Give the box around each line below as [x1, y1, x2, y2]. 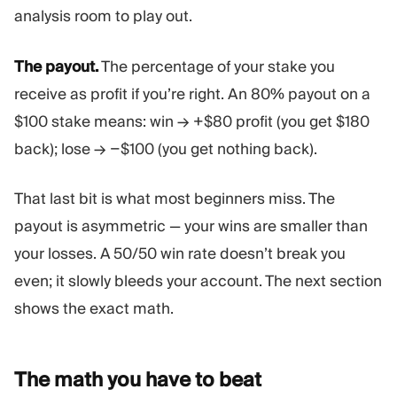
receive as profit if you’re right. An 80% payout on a [14, 83, 370, 104]
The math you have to [14, 366, 219, 392]
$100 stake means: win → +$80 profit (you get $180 [14, 111, 370, 131]
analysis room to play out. [14, 6, 192, 27]
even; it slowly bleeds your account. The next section [14, 271, 382, 292]
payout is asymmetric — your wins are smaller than [14, 216, 368, 237]
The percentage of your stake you [98, 56, 335, 76]
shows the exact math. [14, 299, 174, 319]
